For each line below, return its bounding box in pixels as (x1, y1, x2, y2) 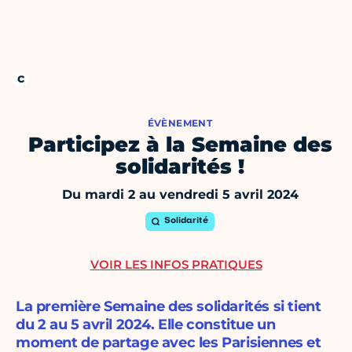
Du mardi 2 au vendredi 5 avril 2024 (61, 187, 299, 203)
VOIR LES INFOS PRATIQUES (90, 257, 262, 273)
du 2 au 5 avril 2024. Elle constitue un (16, 316, 276, 334)
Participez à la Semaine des (27, 132, 332, 158)
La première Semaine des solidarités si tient (16, 298, 321, 316)
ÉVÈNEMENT (147, 117, 213, 130)
